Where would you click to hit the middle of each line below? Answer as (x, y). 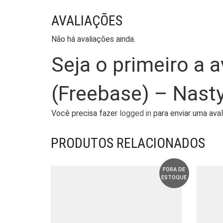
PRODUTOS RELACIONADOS (128, 143)
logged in (135, 113)
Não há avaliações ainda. (93, 39)
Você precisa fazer (85, 113)
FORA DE (174, 169)
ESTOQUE (174, 177)
